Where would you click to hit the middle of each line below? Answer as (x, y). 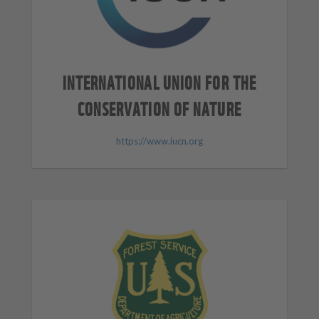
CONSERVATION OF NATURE (159, 108)
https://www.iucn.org (159, 141)
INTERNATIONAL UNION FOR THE (159, 82)
